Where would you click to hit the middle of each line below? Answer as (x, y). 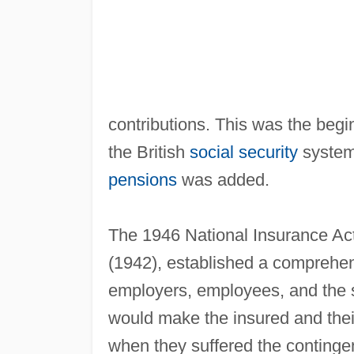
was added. (223, 179)
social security (243, 152)
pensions (142, 179)
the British (149, 152)
